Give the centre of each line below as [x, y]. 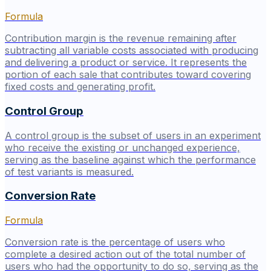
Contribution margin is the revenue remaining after [121, 38]
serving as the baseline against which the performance [130, 159]
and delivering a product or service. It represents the [126, 63]
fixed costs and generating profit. [80, 87]
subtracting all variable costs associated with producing [132, 51]
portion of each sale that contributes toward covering [128, 75]
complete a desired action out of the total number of [125, 254]
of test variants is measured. [69, 171]
